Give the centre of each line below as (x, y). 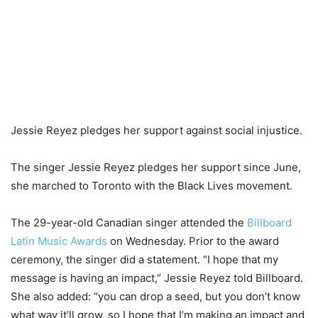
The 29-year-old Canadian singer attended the (129, 223)
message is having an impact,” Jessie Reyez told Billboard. (157, 278)
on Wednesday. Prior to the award (194, 241)
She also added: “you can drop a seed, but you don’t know (155, 297)
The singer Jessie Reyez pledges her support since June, (156, 168)
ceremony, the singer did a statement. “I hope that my (144, 260)
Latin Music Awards (60, 241)
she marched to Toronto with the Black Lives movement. (152, 186)
